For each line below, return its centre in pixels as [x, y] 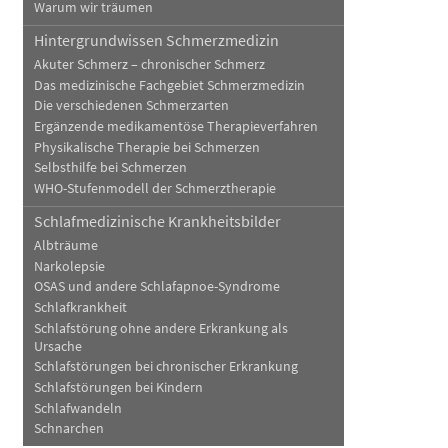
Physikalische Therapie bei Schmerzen [146, 147]
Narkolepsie [69, 266]
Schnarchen [68, 429]
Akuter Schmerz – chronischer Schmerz [149, 64]
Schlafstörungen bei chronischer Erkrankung [165, 367]
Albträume [65, 245]
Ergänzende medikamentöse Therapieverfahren [175, 127]
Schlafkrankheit [80, 307]
